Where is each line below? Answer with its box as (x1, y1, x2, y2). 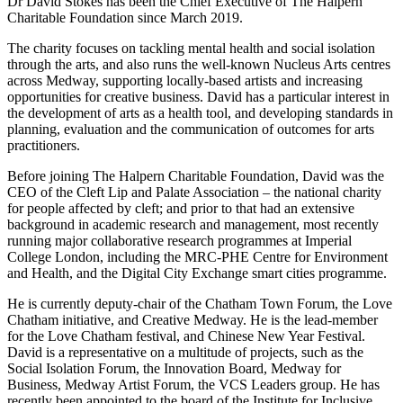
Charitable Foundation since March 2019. (7, 9, 243, 25)
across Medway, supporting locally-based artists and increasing (7, 72, 363, 88)
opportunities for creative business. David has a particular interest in (7, 88, 390, 104)
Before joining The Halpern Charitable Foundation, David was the (7, 167, 384, 184)
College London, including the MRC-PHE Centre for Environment (7, 248, 388, 264)
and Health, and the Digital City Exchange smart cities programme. (7, 264, 387, 281)
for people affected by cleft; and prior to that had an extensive (7, 200, 354, 216)
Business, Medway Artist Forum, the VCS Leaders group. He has (7, 376, 380, 392)
